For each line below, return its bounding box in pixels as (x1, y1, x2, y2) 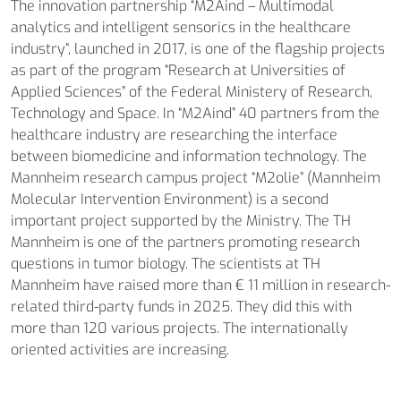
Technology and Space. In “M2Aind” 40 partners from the (11, 104, 380, 123)
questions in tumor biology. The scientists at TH (11, 254, 320, 273)
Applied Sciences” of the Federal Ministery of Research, (11, 82, 372, 101)
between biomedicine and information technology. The (11, 147, 367, 166)
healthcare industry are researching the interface (11, 125, 337, 144)
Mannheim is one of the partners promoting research (11, 233, 360, 252)
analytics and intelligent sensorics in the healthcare (11, 18, 351, 37)
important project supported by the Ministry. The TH (11, 211, 351, 230)
